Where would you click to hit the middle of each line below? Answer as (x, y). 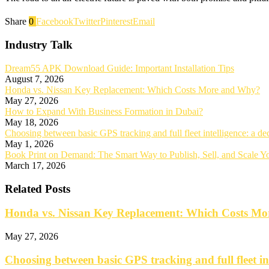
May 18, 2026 (32, 122)
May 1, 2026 (29, 144)
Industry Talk (39, 45)
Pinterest (116, 22)
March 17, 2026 (35, 165)
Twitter (87, 22)
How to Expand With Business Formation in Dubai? (104, 111)
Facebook (55, 22)
